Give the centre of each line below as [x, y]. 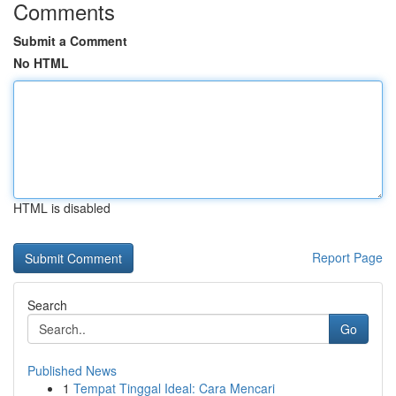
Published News [72, 370]
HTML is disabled [62, 208]
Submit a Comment [70, 41]
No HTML [41, 63]
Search [47, 305]
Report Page [347, 257]
